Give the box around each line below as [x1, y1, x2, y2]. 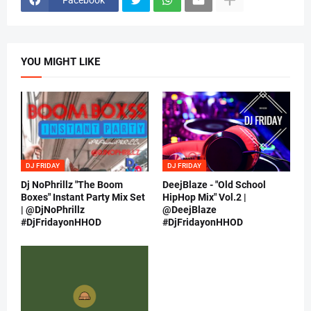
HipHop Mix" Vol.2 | [162, 192, 246, 203]
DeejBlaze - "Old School [162, 179, 266, 191]
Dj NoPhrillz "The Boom [21, 179, 123, 191]
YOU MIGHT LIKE [21, 56, 100, 69]
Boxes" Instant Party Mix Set [21, 192, 145, 203]
